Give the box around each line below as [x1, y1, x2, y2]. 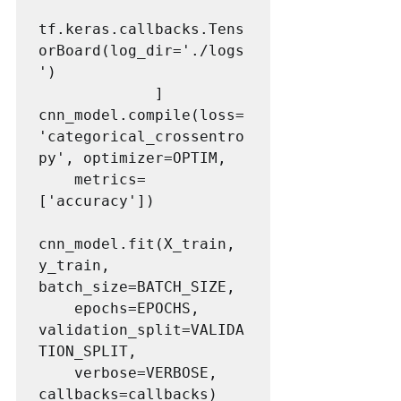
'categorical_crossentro [38, 127, 244, 145]
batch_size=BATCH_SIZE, [38, 277, 235, 295]
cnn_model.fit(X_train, [38, 235, 235, 252]
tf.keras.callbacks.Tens [38, 20, 244, 38]
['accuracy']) [38, 192, 155, 209]
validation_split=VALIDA [38, 320, 244, 338]
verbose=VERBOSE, [38, 363, 74, 381]
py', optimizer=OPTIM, [38, 149, 226, 166]
